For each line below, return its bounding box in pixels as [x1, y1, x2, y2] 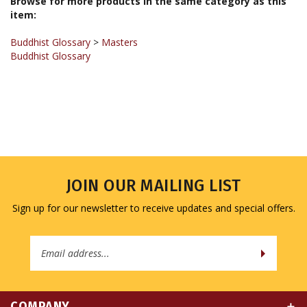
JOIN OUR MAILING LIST [66, 176, 241, 196]
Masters [101, 29, 138, 42]
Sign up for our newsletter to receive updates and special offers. [12, 201, 295, 215]
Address [153, 249, 193, 262]
